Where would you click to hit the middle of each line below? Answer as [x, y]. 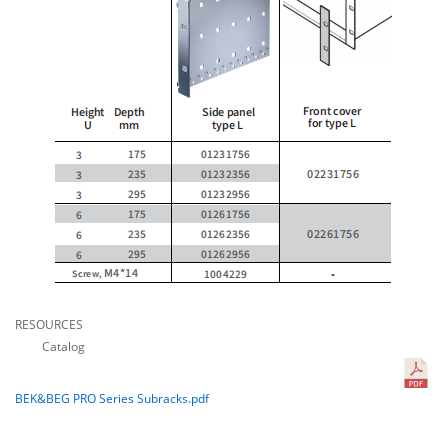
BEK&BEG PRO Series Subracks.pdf [112, 399]
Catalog [50, 347]
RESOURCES [49, 325]
